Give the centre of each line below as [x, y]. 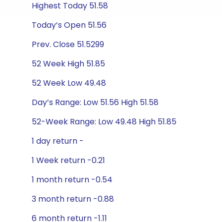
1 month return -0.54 [72, 180]
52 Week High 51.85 [68, 64]
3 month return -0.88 [73, 199]
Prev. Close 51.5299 [68, 44]
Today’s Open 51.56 [69, 25]
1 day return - [58, 141]
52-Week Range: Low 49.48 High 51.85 [104, 122]
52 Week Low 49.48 [69, 83]
